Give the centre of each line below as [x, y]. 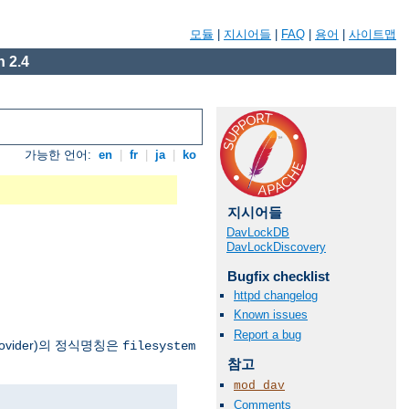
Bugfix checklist [278, 276]
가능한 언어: [60, 155]
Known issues [271, 315]
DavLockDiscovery [276, 247]
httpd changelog [276, 296]
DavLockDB [258, 232]
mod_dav [259, 385]
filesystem [159, 346]
